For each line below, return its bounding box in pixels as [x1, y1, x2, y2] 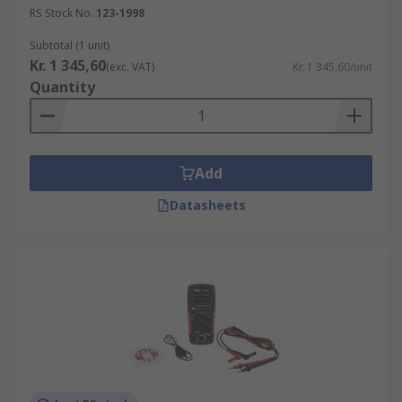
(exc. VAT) [106, 59, 154, 74]
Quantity [30, 77, 95, 97]
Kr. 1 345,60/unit [293, 59, 372, 74]
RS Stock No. [30, 5, 93, 21]
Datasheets [169, 197, 246, 214]
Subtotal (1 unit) [30, 38, 109, 53]
